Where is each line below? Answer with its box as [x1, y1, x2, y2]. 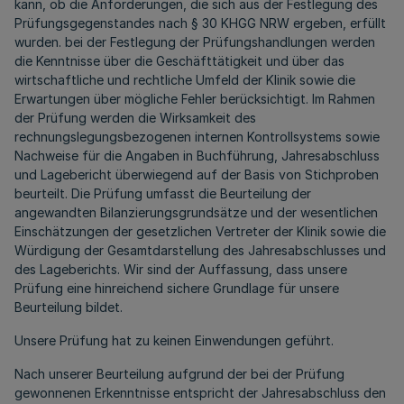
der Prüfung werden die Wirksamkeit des [14, 110, 256, 125]
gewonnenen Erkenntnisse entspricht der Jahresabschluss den [14, 385, 386, 400]
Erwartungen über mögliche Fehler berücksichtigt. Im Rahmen [14, 91, 375, 106]
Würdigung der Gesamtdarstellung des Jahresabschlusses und [14, 243, 386, 258]
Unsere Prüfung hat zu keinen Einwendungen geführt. [14, 333, 334, 348]
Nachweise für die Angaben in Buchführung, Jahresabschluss [14, 148, 380, 163]
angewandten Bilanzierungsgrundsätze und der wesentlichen [14, 205, 378, 220]
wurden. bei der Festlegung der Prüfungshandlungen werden [14, 34, 375, 50]
